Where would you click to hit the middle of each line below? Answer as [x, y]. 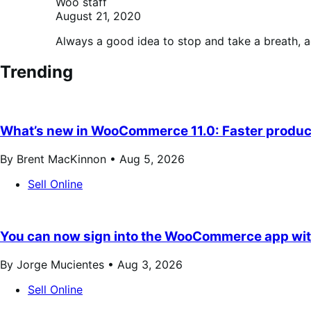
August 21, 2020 [98, 16]
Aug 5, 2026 [152, 159]
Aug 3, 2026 [150, 265]
